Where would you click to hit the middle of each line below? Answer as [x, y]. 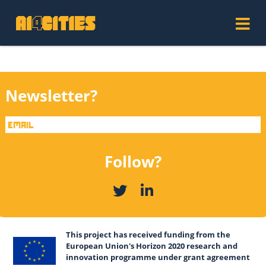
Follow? [133, 161]
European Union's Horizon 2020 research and [152, 246]
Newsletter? [51, 95]
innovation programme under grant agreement [158, 257]
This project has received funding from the [148, 234]
